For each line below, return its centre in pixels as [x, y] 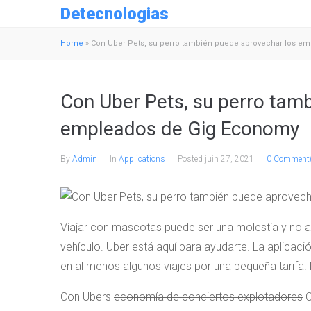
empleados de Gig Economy [180, 129]
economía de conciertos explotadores [208, 296]
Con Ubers [87, 296]
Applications [142, 159]
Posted [191, 159]
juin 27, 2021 [229, 159]
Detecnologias [115, 14]
